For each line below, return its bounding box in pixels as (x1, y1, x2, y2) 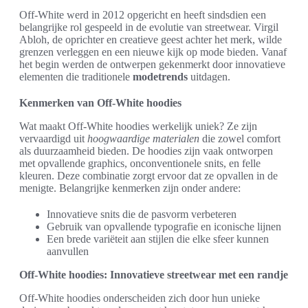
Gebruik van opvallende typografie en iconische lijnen (47, 221, 281, 232)
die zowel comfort (199, 133, 280, 144)
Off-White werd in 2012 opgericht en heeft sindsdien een (19, 9, 266, 21)
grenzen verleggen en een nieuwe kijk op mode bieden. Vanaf (19, 46, 287, 58)
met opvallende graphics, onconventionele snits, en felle (19, 157, 261, 169)
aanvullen (47, 245, 89, 257)
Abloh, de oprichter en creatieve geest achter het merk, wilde (19, 34, 282, 45)
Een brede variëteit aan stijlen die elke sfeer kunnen (47, 233, 269, 245)
